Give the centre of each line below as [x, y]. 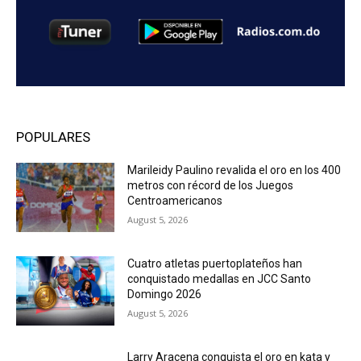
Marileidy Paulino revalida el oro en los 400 [234, 170]
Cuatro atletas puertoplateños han [215, 264]
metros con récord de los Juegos [211, 186]
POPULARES [53, 137]
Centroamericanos [175, 201]
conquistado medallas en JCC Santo [220, 279]
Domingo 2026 [165, 295]
